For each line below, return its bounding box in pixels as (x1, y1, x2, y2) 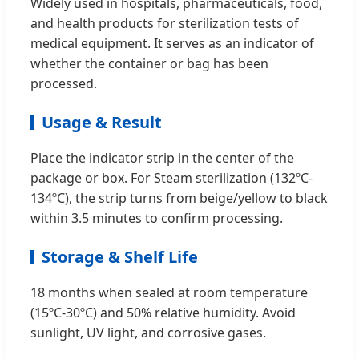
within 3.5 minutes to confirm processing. (30, 208, 283, 227)
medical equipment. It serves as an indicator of (30, 34, 314, 52)
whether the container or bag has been (30, 54, 268, 72)
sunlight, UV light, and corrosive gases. (30, 323, 266, 341)
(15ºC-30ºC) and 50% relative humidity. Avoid (30, 303, 296, 321)
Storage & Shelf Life (42, 245, 198, 268)
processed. (30, 74, 97, 92)
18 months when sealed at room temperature (30, 283, 308, 301)
